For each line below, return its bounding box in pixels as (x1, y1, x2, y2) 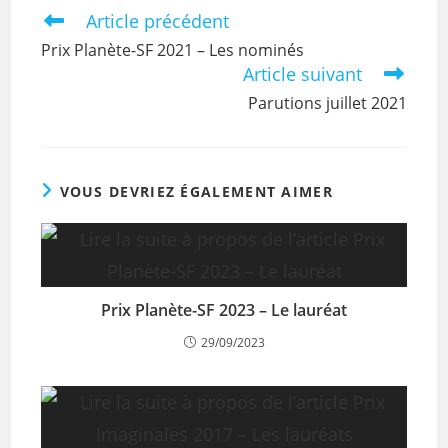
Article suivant (242, 62, 362, 86)
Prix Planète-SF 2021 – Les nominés (41, 39, 305, 61)
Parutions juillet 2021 (247, 92, 407, 114)
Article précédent (86, 9, 230, 33)
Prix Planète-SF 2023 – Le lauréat (101, 299, 347, 321)
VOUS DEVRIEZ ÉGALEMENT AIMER (59, 182, 333, 201)
